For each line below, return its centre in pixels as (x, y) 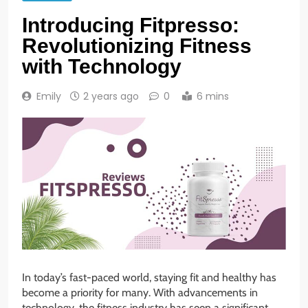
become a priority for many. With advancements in (140, 293)
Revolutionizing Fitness (137, 46)
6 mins (213, 97)
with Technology (102, 67)
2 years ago (111, 97)
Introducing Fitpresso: (131, 25)
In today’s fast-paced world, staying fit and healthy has (149, 278)
